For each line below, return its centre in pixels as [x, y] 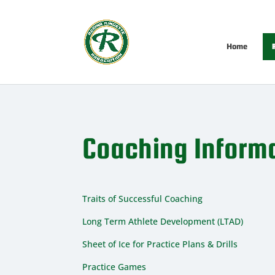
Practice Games [114, 266]
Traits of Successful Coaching [143, 198]
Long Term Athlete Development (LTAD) [163, 221]
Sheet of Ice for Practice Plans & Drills [160, 244]
